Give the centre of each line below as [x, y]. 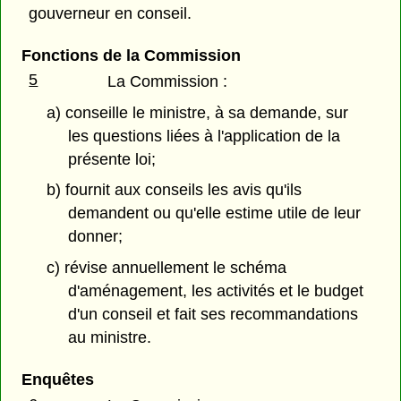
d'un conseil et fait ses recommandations [213, 315]
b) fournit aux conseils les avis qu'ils [174, 190]
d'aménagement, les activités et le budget [216, 291]
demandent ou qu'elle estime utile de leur [215, 213]
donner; [96, 237]
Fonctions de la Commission [131, 55]
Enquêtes [57, 380]
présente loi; [112, 159]
